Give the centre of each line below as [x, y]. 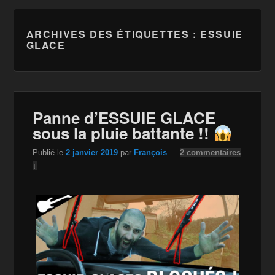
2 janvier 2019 [92, 152]
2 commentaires [211, 152]
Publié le [49, 152]
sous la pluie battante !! [123, 133]
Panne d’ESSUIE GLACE [124, 118]
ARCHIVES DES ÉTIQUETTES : [113, 34]
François [151, 152]
